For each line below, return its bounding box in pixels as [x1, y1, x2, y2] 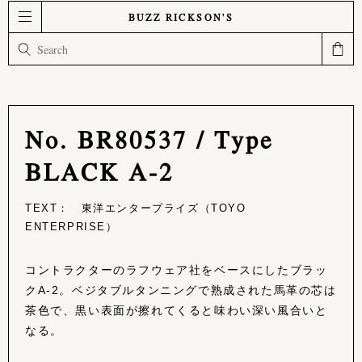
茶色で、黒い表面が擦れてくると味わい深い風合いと [25, 304, 328, 317]
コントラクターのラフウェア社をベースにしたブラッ [25, 263, 328, 276]
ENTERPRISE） [25, 221, 118, 233]
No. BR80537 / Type [25, 122, 273, 154]
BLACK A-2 [25, 154, 174, 187]
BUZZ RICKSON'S [128, 11, 234, 23]
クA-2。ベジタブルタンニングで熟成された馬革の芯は [25, 284, 337, 297]
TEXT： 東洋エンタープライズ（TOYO [25, 202, 246, 214]
